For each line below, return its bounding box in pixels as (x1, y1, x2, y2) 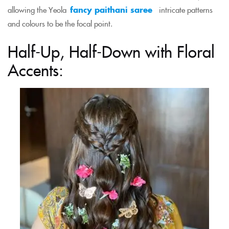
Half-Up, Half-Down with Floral (8, 39, 215, 62)
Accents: (8, 58, 63, 80)
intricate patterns (159, 4, 213, 15)
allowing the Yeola (8, 4, 66, 15)
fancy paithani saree (70, 4, 152, 15)
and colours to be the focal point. (8, 17, 112, 29)
